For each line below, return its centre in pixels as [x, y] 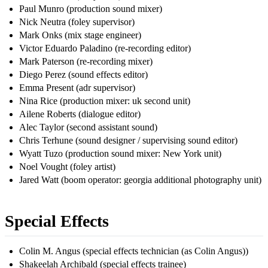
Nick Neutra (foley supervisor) [77, 22]
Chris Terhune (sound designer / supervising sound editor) [128, 141]
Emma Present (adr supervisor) [77, 88]
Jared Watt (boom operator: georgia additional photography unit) [140, 180]
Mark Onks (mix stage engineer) [80, 35]
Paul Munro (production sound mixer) [91, 9]
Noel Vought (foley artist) [67, 167]
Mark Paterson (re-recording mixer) [86, 62]
